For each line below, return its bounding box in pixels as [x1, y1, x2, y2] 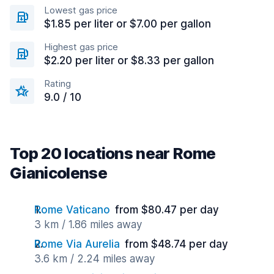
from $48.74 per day [125, 238, 228, 250]
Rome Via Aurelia [34, 238, 120, 250]
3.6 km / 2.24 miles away [34, 253, 155, 265]
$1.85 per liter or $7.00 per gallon [44, 18, 211, 30]
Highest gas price [44, 41, 118, 53]
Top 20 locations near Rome [10, 144, 216, 163]
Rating [44, 78, 71, 89]
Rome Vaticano [34, 204, 110, 216]
